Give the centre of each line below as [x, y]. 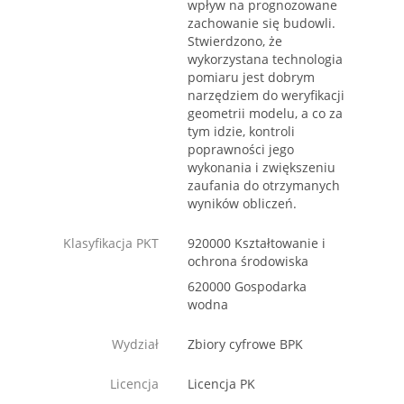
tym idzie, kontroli [241, 132]
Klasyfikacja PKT [111, 243]
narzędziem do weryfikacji [266, 96]
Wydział [135, 344]
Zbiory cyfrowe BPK [245, 344]
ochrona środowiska [248, 262]
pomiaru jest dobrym [251, 78]
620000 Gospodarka [247, 287]
